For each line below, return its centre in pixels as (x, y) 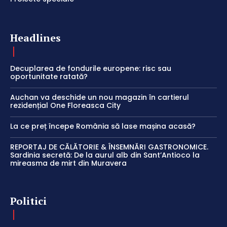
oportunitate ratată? (49, 77)
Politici (28, 201)
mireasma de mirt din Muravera (68, 163)
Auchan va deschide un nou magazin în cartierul (100, 98)
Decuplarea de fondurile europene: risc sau (91, 69)
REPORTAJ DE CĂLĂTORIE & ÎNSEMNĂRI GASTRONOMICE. (109, 147)
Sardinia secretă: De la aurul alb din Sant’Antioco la (105, 155)
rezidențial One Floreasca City (65, 106)
